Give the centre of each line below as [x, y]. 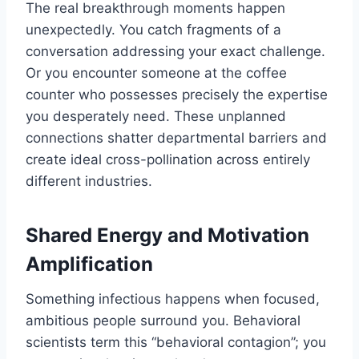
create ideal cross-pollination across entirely [168, 160]
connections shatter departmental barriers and [176, 138]
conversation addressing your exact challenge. [175, 52]
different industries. [89, 182]
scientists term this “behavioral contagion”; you [176, 343]
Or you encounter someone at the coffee [156, 73]
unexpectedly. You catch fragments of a [153, 30]
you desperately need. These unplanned [156, 117]
